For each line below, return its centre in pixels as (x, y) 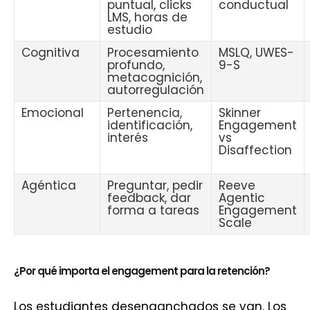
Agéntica (49, 185)
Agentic (242, 198)
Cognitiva (51, 53)
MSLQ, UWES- (256, 53)
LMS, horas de (147, 17)
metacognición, (155, 77)
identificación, (150, 125)
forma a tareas (153, 210)
